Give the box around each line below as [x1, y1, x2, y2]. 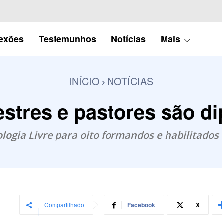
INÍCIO [69, 73, 100, 88]
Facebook [127, 200, 155, 210]
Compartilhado [44, 200, 84, 209]
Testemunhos [38, 32, 96, 45]
